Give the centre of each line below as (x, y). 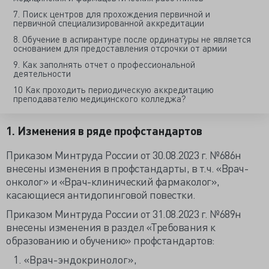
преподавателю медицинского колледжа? (100, 98)
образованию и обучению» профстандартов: (110, 240)
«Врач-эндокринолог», (80, 259)
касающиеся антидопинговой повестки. (101, 194)
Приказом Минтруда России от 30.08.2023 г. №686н (124, 155)
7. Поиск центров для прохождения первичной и (112, 14)
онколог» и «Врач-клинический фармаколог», (113, 181)
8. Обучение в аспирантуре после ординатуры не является (132, 39)
